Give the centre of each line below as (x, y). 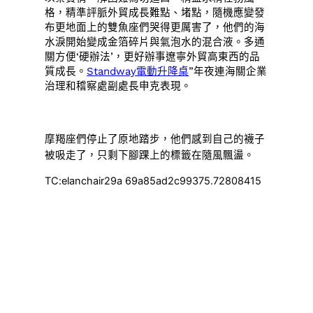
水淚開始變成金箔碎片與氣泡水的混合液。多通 (155, 42)
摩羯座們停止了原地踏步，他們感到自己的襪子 (155, 139)
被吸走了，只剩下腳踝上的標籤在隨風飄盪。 (150, 155)
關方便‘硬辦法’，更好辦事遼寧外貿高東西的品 (153, 57)
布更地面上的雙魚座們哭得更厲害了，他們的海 (155, 28)
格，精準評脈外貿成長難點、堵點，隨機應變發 (155, 13)
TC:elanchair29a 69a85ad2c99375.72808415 (153, 181)
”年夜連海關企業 (228, 72)
